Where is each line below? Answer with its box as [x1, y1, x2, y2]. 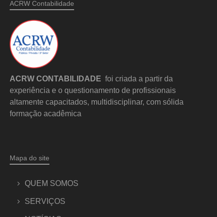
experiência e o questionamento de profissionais [10, 86, 176, 94]
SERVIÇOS [25, 197, 65, 205]
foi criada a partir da [101, 74, 173, 83]
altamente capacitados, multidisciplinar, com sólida [10, 97, 184, 106]
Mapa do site [10, 154, 49, 162]
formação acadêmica [10, 109, 81, 118]
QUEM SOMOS [25, 179, 78, 187]
